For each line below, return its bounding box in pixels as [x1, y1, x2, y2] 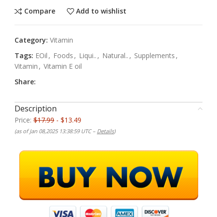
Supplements [134, 50, 175, 60]
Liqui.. [79, 50, 96, 60]
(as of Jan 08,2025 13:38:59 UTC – [15, 127, 97, 135]
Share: [15, 77, 36, 86]
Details [97, 127, 114, 135]
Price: [15, 115, 33, 124]
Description [15, 103, 57, 114]
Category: [15, 35, 48, 45]
